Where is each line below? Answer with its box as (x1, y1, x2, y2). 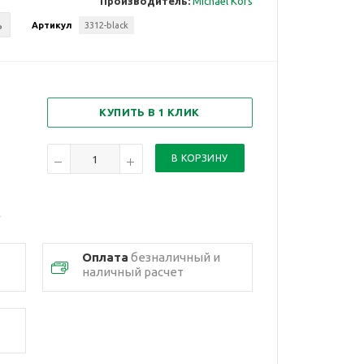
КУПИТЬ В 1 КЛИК (99, 106, 200, 118)
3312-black (84, 20, 129, 30)
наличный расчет (81, 265, 184, 279)
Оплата (81, 250, 128, 264)
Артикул (32, 20, 72, 30)
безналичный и (128, 250, 220, 264)
